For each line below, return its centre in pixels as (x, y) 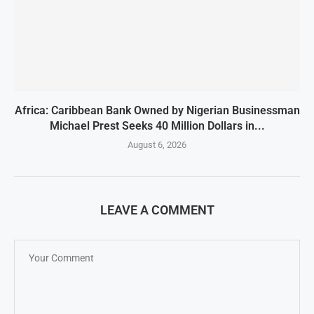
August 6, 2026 (157, 145)
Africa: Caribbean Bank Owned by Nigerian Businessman (157, 111)
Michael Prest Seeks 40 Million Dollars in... (157, 126)
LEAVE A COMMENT (157, 210)
